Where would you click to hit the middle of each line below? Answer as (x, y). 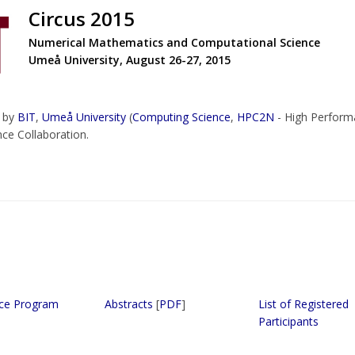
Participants (288, 321)
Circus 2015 (82, 19)
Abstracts (129, 304)
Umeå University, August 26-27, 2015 (130, 60)
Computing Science (181, 117)
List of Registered (303, 304)
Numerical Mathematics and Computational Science (174, 42)
